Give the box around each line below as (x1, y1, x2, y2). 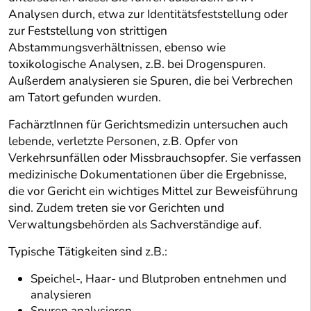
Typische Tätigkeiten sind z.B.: (8, 244, 167, 260)
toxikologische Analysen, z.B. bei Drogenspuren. (8, 56, 266, 73)
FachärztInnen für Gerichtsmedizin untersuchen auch (8, 117, 288, 133)
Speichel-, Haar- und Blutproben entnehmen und (31, 271, 287, 287)
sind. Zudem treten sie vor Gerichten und (8, 200, 224, 217)
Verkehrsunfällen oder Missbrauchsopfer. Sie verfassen (8, 150, 301, 167)
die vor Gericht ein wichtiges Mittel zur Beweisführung (8, 183, 298, 200)
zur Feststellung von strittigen (8, 23, 167, 40)
